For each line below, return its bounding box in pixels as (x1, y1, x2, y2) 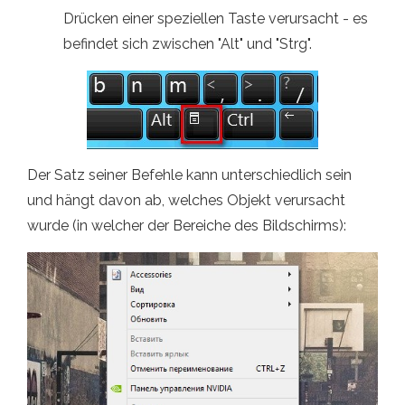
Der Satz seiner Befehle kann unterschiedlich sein (27, 165, 352, 184)
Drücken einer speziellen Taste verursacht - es (63, 9, 368, 27)
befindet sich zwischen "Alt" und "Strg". (63, 34, 312, 52)
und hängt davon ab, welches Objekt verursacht (27, 191, 345, 209)
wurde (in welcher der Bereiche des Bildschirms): (27, 216, 346, 234)
